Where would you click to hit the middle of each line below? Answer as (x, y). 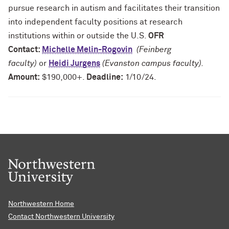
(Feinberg (154, 50)
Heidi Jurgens (74, 63)
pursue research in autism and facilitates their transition (114, 8)
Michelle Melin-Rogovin (87, 50)
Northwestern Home (41, 204)
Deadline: (105, 77)
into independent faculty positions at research (95, 22)
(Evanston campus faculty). (152, 63)
